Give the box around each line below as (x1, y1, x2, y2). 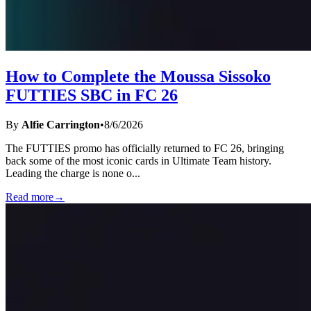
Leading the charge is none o (6, 167, 132, 179)
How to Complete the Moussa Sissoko (6, 67, 271, 85)
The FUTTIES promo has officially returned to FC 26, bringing (6, 142, 284, 154)
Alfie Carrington (22, 118, 100, 131)
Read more (6, 190, 53, 203)
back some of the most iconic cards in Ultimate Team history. (6, 154, 271, 167)
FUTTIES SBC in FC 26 (6, 85, 178, 104)
